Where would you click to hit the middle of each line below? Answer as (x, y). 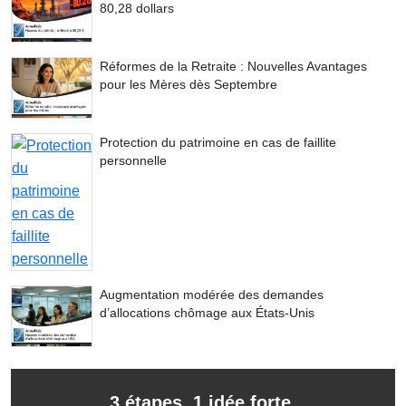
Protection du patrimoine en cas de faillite (218, 143)
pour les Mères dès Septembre (188, 85)
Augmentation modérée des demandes (212, 295)
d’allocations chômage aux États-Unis (207, 313)
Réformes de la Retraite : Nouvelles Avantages (233, 67)
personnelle (133, 161)
